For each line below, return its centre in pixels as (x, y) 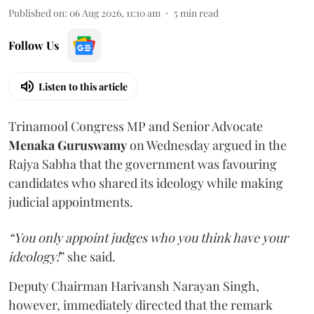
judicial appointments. (71, 202)
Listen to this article (83, 86)
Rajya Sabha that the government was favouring (143, 164)
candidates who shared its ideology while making (146, 183)
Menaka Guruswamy (68, 145)
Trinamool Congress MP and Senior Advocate (136, 127)
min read (199, 13)
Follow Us (34, 46)
